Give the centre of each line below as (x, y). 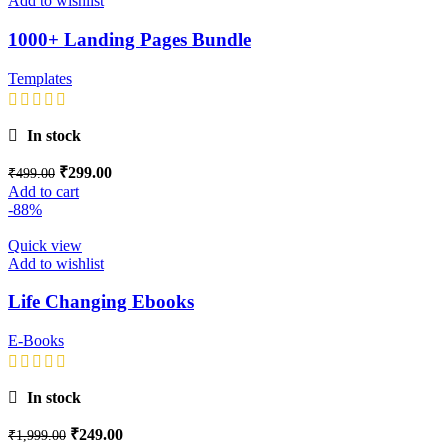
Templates (40, 78)
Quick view (45, 245)
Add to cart (43, 191)
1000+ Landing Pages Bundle (129, 39)
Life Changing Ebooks (101, 302)
